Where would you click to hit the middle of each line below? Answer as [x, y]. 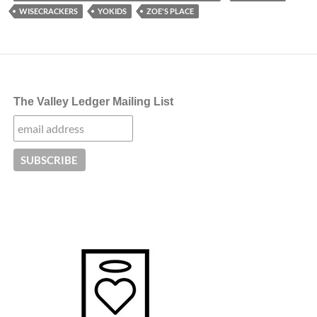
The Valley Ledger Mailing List [93, 102]
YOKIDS [112, 11]
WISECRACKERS [48, 11]
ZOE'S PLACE [170, 11]
